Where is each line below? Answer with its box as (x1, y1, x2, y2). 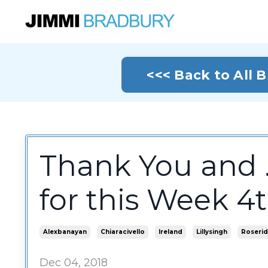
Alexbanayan (43, 228, 87, 236)
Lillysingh (196, 228, 227, 236)
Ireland (159, 228, 182, 236)
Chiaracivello (100, 228, 145, 236)
